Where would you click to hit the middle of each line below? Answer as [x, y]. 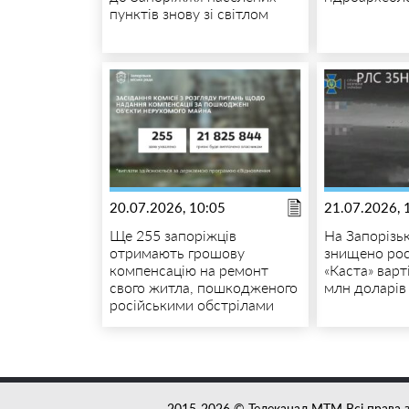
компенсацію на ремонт [189, 269]
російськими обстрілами [191, 304]
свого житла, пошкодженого [203, 287]
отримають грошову [177, 252]
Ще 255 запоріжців [173, 235]
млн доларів [366, 287]
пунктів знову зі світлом [189, 13]
